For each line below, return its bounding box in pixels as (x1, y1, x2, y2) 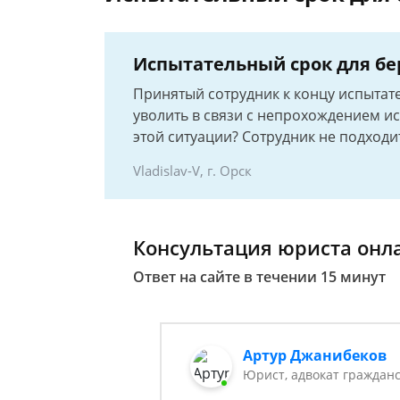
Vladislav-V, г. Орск (133, 162, 252, 179)
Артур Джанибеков (243, 346, 387, 365)
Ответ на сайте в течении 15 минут (133, 267, 386, 287)
